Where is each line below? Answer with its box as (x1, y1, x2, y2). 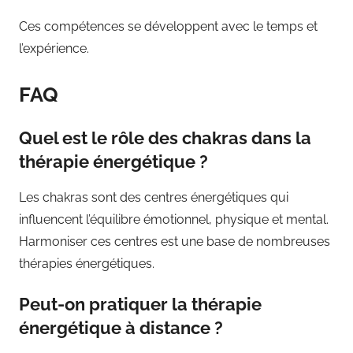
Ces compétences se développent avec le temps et (19, 19, 318, 34)
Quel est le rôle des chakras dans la (19, 128, 311, 148)
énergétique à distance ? (19, 317, 223, 338)
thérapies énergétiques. (19, 255, 154, 271)
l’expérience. (19, 41, 89, 56)
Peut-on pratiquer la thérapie (19, 293, 262, 314)
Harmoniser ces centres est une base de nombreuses (19, 233, 330, 249)
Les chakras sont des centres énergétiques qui (19, 189, 288, 205)
